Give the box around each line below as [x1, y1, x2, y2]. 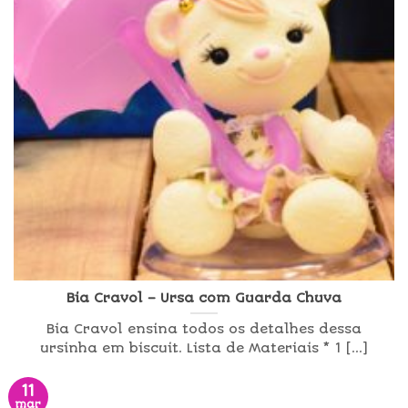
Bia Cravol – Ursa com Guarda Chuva [66, 290, 342, 306]
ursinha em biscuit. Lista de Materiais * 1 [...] [40, 341, 368, 357]
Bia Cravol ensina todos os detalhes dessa [46, 321, 362, 338]
